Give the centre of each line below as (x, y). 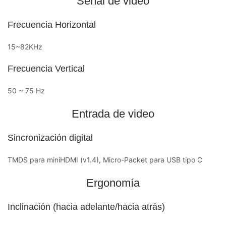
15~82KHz (25, 46)
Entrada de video (113, 114)
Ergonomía (113, 183)
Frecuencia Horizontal (52, 24)
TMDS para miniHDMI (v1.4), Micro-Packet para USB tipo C (105, 159)
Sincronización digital (50, 137)
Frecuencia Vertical (46, 68)
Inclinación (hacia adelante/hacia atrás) (86, 207)
